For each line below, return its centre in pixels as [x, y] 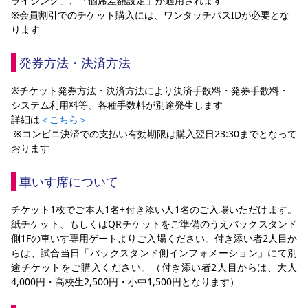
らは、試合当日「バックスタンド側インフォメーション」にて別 [154, 253]
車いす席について [69, 182]
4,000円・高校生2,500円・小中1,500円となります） [125, 282]
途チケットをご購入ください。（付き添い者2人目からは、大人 [154, 267]
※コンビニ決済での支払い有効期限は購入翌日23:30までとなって [154, 134]
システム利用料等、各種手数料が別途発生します [117, 105]
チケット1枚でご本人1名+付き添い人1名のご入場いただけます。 [154, 210]
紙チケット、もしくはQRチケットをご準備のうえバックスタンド [154, 224]
